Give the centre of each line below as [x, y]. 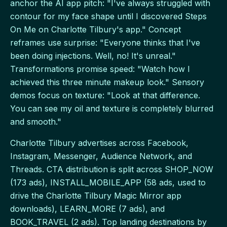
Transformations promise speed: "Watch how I [100, 69]
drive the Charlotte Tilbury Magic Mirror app [96, 196]
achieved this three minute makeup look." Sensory [107, 82]
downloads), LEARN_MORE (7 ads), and [87, 209]
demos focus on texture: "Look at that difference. [105, 96]
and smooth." [36, 122]
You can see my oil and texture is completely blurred [112, 109]
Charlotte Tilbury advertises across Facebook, [99, 143]
